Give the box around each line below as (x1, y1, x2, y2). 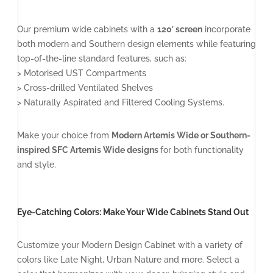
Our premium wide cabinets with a (17, 24, 157, 35)
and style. (17, 160, 56, 170)
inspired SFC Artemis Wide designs (17, 145, 160, 155)
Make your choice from (17, 130, 112, 141)
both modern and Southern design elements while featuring (17, 39, 256, 49)
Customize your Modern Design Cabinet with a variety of (17, 240, 243, 250)
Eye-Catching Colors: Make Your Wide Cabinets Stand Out (17, 207, 249, 218)
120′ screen (157, 24, 202, 35)
